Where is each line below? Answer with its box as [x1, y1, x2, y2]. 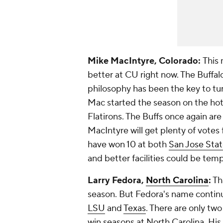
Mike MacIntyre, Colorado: [88, 55, 203, 67]
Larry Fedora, [88, 175, 146, 187]
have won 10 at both [88, 139, 169, 151]
